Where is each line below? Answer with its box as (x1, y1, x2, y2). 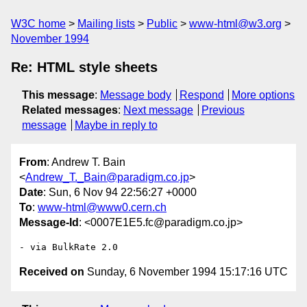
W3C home (11, 18, 66, 29)
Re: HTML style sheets (11, 60, 158, 75)
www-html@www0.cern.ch (38, 201, 167, 214)
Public (147, 18, 177, 29)
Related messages (22, 104, 118, 116)
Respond (179, 89, 224, 101)
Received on (19, 266, 84, 278)
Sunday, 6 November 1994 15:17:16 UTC (84, 266, 288, 278)
